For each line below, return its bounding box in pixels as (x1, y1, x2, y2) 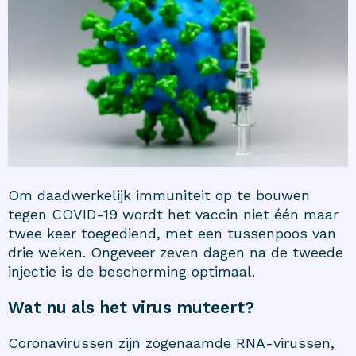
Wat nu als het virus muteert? (8, 296, 254, 317)
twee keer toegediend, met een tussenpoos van (8, 224, 336, 242)
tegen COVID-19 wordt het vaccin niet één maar (8, 205, 339, 222)
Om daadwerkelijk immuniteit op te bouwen (8, 186, 310, 203)
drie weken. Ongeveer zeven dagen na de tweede (8, 243, 343, 261)
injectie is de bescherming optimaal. (8, 262, 255, 280)
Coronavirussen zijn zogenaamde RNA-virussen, (8, 334, 335, 351)
